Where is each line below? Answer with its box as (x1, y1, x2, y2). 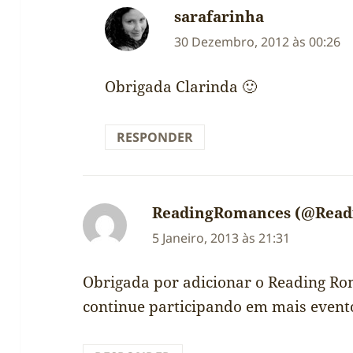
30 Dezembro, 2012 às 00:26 (174, 32, 341, 50)
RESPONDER (117, 128, 194, 146)
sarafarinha (174, 6, 265, 27)
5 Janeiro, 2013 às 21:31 (152, 229, 291, 247)
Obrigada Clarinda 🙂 (105, 76, 258, 97)
